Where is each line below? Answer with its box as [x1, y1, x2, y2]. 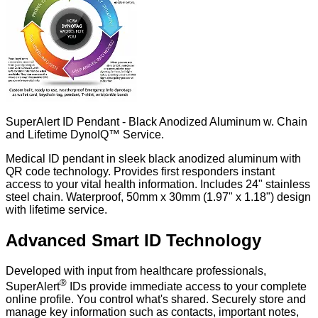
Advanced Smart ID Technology [6, 230, 261, 250]
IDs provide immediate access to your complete [67, 280, 307, 293]
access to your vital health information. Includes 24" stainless [6, 177, 310, 190]
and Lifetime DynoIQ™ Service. [6, 128, 164, 141]
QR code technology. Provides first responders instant [6, 165, 275, 177]
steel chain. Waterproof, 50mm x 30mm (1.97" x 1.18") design [6, 190, 311, 203]
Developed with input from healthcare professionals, [6, 264, 266, 277]
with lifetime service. [6, 203, 107, 216]
